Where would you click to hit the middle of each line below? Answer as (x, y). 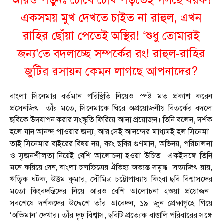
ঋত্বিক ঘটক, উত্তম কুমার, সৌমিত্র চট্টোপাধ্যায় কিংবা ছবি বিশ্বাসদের (111, 180)
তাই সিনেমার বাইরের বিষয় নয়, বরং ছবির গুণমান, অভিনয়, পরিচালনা (111, 144)
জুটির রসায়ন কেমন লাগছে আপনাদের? (111, 72)
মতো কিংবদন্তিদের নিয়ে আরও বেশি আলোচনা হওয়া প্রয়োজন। (111, 192)
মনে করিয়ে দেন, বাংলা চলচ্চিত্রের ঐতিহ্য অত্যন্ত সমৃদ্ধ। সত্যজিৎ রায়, (111, 168)
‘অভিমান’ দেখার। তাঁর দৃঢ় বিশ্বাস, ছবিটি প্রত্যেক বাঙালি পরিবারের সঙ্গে (111, 215)
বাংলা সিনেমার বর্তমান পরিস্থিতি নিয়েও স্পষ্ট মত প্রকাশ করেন (111, 96)
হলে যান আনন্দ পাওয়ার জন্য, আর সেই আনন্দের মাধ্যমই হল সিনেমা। (111, 132)
